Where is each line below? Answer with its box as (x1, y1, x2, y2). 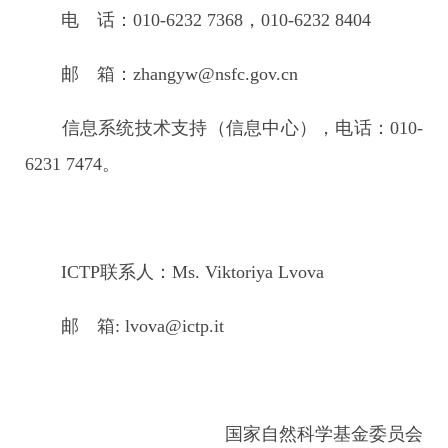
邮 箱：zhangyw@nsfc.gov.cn (25, 64, 298, 84)
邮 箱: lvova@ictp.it (25, 316, 224, 336)
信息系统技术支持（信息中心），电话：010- (25, 118, 423, 138)
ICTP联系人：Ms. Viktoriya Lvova (25, 262, 324, 282)
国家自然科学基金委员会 (225, 424, 423, 444)
